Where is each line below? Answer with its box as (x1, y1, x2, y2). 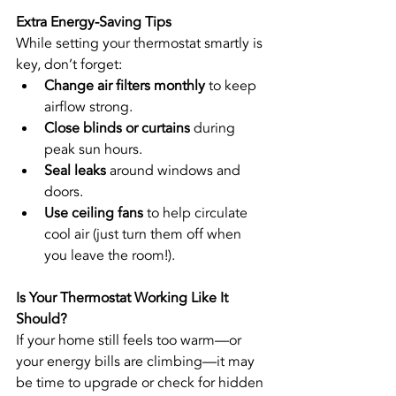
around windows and (106, 160, 244, 180)
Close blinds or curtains (44, 118, 190, 138)
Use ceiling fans (44, 202, 143, 223)
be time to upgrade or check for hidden (16, 372, 267, 392)
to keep (205, 75, 260, 95)
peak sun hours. (44, 139, 142, 159)
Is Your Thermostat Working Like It (16, 287, 232, 308)
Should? (16, 308, 67, 329)
